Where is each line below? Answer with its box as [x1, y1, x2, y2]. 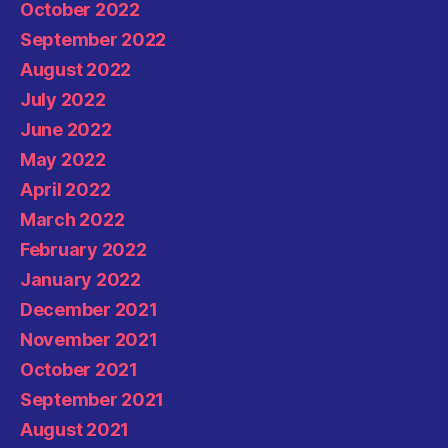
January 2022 [20, 269, 141, 290]
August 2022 [20, 59, 132, 80]
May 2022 [20, 149, 106, 170]
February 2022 [20, 239, 147, 260]
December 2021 [20, 299, 158, 320]
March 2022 [20, 209, 125, 230]
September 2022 [20, 29, 167, 50]
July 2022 [20, 89, 106, 110]
